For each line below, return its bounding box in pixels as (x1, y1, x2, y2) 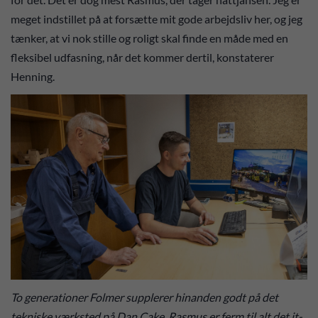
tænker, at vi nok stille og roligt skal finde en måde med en (11, 31, 288, 45)
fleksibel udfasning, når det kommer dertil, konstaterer (11, 50, 274, 65)
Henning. (11, 70, 59, 84)
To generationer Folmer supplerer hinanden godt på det (11, 290, 278, 305)
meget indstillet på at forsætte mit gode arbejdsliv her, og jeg (11, 12, 302, 26)
